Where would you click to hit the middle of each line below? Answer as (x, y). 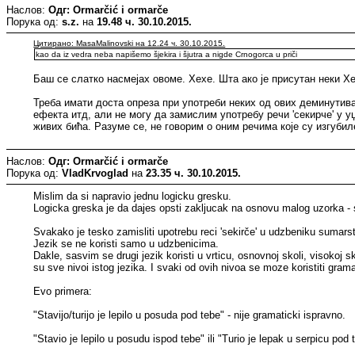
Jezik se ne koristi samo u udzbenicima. (126, 243)
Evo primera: (63, 291)
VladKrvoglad (95, 173)
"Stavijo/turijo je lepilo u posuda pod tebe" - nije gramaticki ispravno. (190, 315)
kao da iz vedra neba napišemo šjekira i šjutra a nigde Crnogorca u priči (167, 54)
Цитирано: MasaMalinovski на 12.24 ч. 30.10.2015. (130, 43)
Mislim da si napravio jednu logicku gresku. (133, 196)
